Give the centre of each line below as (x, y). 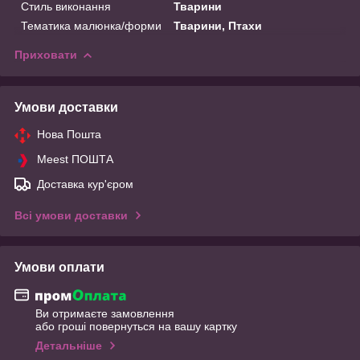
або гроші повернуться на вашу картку (136, 327)
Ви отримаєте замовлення (105, 314)
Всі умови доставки (71, 215)
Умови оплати (59, 267)
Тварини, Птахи (218, 25)
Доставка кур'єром (85, 184)
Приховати (46, 54)
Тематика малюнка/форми (91, 25)
